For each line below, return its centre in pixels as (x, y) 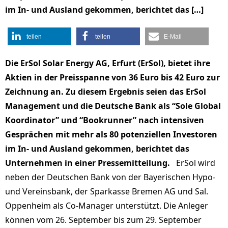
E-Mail (173, 37)
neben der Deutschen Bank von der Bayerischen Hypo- (110, 177)
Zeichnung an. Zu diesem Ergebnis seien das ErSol (106, 92)
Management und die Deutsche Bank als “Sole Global (113, 106)
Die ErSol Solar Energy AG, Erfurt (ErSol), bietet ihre (108, 63)
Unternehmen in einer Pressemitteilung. (88, 163)
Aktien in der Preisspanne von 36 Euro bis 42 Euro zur (112, 77)
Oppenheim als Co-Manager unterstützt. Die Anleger (107, 206)
